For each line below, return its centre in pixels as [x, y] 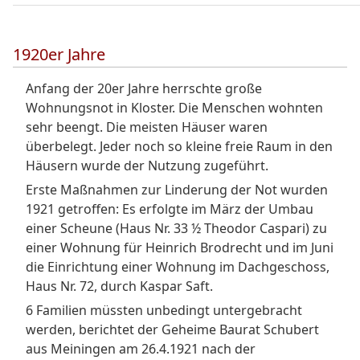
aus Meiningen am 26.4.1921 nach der [141, 349]
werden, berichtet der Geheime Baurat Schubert [172, 329]
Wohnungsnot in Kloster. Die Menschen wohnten [174, 108]
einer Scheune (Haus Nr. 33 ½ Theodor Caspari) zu [176, 228]
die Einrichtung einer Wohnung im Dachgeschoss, [178, 267]
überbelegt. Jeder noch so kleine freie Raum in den [179, 146]
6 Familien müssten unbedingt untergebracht [164, 310]
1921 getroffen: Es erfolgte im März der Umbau [170, 209]
